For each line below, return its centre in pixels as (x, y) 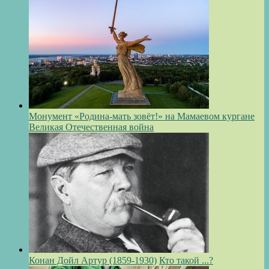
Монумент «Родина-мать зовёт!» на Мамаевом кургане (142, 116)
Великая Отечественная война (91, 127)
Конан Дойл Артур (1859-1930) (93, 261)
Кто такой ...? (186, 261)
